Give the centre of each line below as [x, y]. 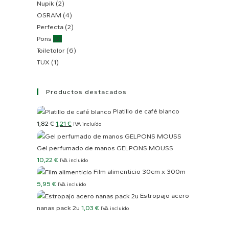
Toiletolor [51, 50]
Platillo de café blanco [146, 111]
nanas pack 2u [58, 208]
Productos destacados [86, 91]
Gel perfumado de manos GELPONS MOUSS [105, 148]
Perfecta [50, 27]
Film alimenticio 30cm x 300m [140, 171]
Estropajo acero [165, 195]
